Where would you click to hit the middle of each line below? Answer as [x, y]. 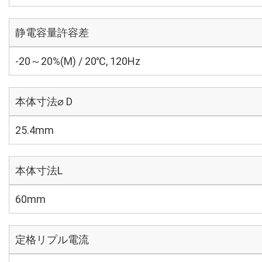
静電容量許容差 [52, 32]
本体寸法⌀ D [44, 101]
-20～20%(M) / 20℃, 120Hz [78, 61]
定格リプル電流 [52, 239]
